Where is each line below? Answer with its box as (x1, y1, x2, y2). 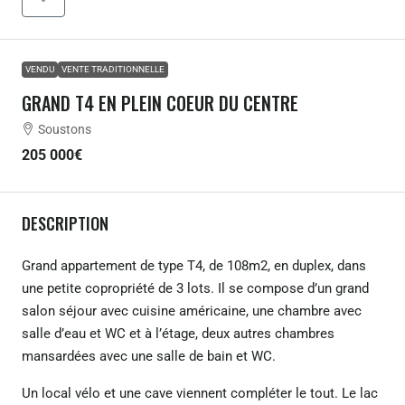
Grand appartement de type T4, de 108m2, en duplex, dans (22, 257, 366, 274)
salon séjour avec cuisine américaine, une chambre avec (22, 302, 362, 319)
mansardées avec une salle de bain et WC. (22, 347, 276, 364)
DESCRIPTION (22, 211, 108, 235)
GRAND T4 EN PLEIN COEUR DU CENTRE (22, 89, 298, 117)
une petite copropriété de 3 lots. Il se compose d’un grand (22, 279, 369, 297)
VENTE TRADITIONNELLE (61, 63, 165, 74)
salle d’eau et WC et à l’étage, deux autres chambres (22, 325, 334, 342)
